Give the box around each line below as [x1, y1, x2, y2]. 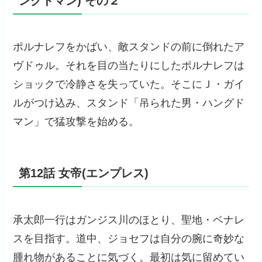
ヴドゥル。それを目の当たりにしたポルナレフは [13, 60, 245, 72]
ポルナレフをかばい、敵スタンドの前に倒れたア [13, 41, 245, 53]
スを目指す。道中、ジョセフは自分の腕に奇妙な [13, 232, 245, 244]
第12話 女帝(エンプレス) [19, 167, 149, 180]
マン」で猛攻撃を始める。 [13, 116, 140, 128]
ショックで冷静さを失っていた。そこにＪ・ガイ [13, 78, 245, 91]
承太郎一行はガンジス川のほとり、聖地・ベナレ [13, 213, 245, 226]
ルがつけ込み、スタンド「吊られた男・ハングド [13, 97, 245, 109]
